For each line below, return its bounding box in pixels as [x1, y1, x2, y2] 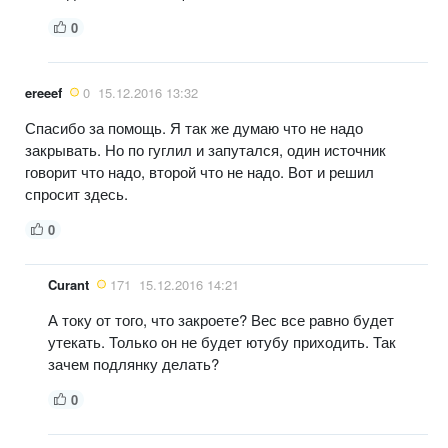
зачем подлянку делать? [48, 352, 219, 374]
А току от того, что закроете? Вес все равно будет [48, 308, 394, 330]
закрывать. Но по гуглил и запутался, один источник [25, 138, 386, 160]
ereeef [25, 82, 62, 102]
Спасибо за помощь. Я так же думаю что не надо [25, 116, 363, 138]
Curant [48, 274, 89, 294]
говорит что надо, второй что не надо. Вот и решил [25, 160, 374, 182]
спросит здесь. [25, 182, 128, 204]
